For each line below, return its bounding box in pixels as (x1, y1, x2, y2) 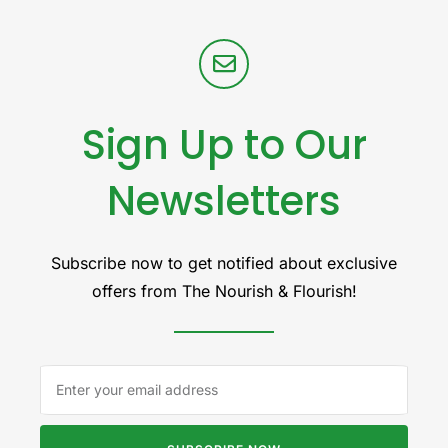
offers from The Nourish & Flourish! (91, 280, 357, 301)
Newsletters (107, 172, 341, 229)
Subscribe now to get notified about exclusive (51, 252, 397, 273)
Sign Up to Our (81, 116, 367, 173)
